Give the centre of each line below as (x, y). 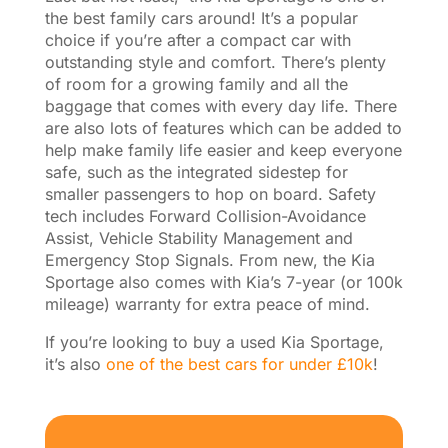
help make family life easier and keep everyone (223, 149)
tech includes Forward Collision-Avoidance (205, 215)
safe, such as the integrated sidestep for (196, 171)
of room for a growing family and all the (196, 83)
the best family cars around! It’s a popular (201, 17)
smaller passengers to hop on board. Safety (210, 193)
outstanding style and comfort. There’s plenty (215, 61)
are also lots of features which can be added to (223, 127)
